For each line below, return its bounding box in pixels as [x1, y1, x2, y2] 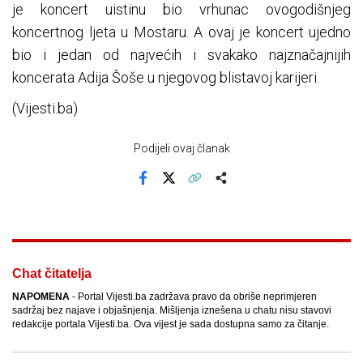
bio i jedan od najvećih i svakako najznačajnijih [12, 46, 351, 64]
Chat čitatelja [12, 267, 92, 281]
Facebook [141, 182, 191, 195]
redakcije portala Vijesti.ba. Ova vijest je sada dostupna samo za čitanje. [12, 318, 329, 331]
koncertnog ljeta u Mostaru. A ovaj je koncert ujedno [12, 23, 351, 41]
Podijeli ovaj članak [133, 142, 230, 156]
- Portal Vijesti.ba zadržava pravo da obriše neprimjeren [70, 291, 317, 303]
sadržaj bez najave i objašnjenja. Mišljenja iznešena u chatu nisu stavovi [12, 305, 331, 317]
